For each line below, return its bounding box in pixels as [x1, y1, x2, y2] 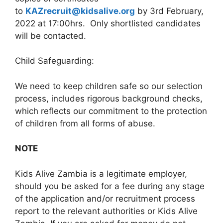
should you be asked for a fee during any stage [15, 181, 205, 191]
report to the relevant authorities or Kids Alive [15, 206, 198, 216]
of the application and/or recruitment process [15, 193, 195, 204]
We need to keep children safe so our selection [15, 81, 203, 91]
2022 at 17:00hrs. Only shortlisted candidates [15, 18, 201, 28]
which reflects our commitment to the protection [15, 106, 207, 116]
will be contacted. [15, 30, 86, 41]
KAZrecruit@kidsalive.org [25, 5, 135, 16]
